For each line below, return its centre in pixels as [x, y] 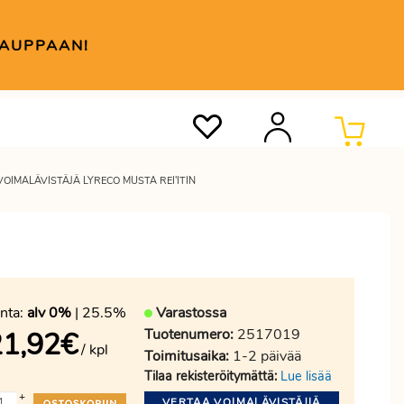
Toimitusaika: [187, 356]
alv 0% [49, 313]
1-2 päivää [265, 356]
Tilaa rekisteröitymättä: [211, 376]
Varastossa [191, 313]
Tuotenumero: [189, 335]
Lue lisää [306, 376]
